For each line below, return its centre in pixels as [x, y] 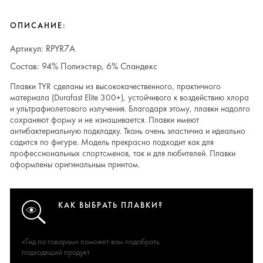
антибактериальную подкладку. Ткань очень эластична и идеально [128, 131]
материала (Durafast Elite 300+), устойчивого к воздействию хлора [129, 97]
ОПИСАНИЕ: [38, 26]
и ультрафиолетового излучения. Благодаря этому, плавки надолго [130, 109]
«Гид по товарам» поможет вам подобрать [91, 242]
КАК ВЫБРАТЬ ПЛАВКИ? [111, 205]
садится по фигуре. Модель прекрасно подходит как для [112, 142]
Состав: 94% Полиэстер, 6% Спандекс [84, 66]
